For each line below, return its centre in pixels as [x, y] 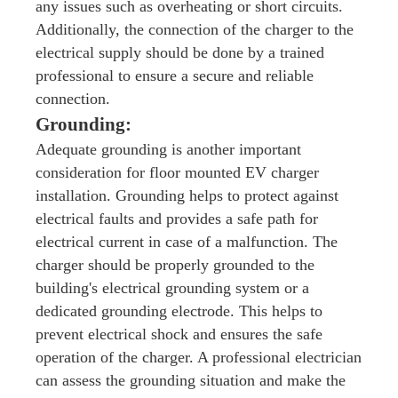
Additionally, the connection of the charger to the [195, 29]
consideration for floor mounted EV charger [177, 172]
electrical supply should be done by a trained [180, 52]
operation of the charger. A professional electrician [199, 357]
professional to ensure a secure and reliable [175, 76]
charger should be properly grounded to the [175, 265]
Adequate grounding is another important [168, 149]
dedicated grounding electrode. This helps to [179, 311]
